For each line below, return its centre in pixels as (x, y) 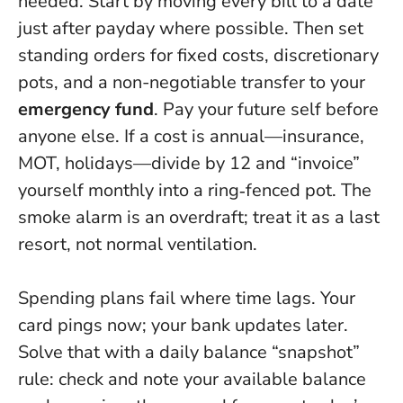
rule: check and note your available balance (192, 379)
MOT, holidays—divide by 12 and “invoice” (189, 163)
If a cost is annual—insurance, (242, 136)
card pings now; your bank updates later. (183, 325)
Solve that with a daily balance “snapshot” (189, 352)
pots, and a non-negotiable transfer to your (192, 82)
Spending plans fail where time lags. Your (187, 298)
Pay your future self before (271, 109)
